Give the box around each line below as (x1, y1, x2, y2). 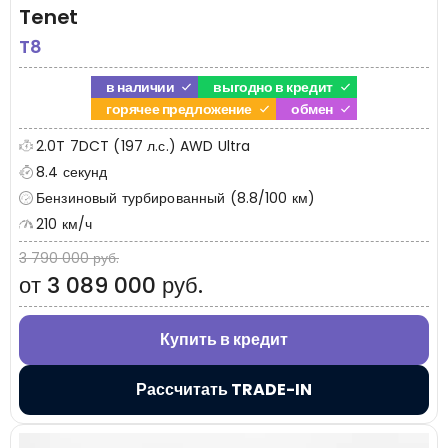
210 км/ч (36, 213, 93, 234)
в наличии (106, 76, 175, 97)
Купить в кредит (160, 327, 288, 351)
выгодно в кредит (213, 76, 333, 97)
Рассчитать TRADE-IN (136, 377, 312, 401)
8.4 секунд (36, 161, 108, 182)
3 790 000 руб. (19, 247, 119, 268)
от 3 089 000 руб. (19, 269, 203, 301)
